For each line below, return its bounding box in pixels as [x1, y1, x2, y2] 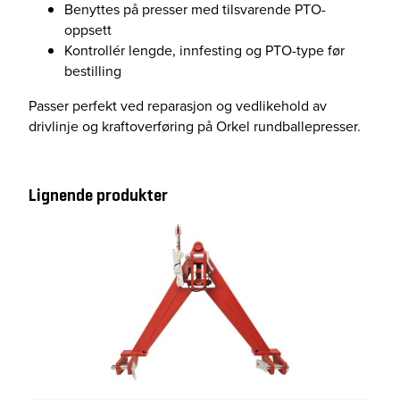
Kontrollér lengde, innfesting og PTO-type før [64, 40, 345, 62]
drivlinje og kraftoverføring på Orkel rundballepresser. [29, 116, 361, 137]
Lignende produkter [29, 185, 168, 206]
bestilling [64, 61, 121, 82]
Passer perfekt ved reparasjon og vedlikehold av [29, 96, 327, 117]
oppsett [64, 20, 112, 41]
